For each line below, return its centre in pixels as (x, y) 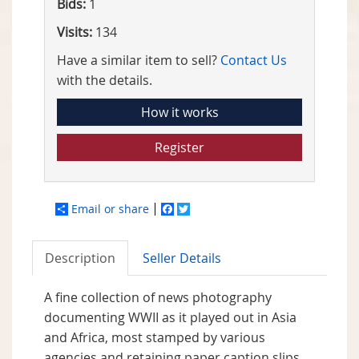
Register (179, 148)
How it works (179, 113)
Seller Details (182, 258)
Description (80, 258)
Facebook (199, 209)
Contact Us (254, 61)
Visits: (75, 32)
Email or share (110, 209)
